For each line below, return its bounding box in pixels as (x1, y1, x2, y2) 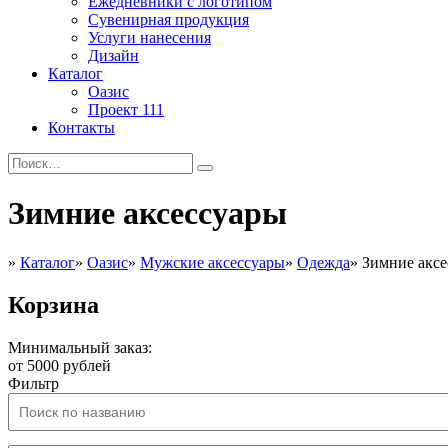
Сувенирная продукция (88, 11, 249, 28)
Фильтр (8, 374, 59, 392)
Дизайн (88, 47, 139, 64)
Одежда (297, 253, 350, 271)
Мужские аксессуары (140, 253, 285, 271)
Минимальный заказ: (8, 338, 152, 356)
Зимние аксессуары (8, 195, 287, 232)
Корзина (8, 291, 99, 318)
